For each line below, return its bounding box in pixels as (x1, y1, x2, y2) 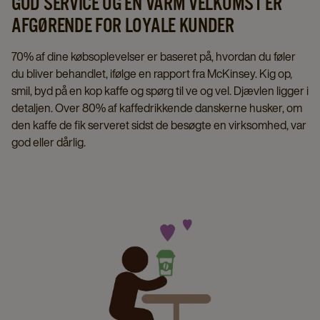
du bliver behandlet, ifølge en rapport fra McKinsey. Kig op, (11, 65, 292, 82)
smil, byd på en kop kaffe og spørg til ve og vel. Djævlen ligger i (11, 82, 309, 99)
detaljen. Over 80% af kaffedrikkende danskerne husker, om (11, 99, 302, 116)
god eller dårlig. (11, 134, 86, 151)
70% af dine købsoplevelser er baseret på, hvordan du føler (11, 48, 296, 65)
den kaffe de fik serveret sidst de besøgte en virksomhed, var (11, 116, 306, 134)
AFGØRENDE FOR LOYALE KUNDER (11, 14, 234, 36)
